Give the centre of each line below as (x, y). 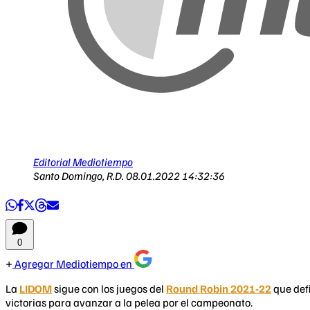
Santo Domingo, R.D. (80, 175)
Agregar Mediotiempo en (73, 263)
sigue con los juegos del (109, 288)
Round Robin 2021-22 (219, 288)
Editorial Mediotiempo (83, 162)
